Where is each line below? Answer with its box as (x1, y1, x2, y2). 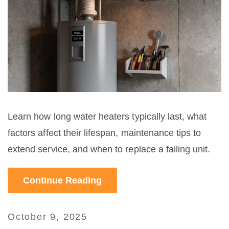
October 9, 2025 (8, 211, 87, 222)
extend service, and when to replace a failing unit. (8, 144, 211, 154)
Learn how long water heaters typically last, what (8, 111, 207, 122)
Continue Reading (23, 175, 102, 186)
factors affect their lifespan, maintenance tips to (8, 127, 201, 138)
